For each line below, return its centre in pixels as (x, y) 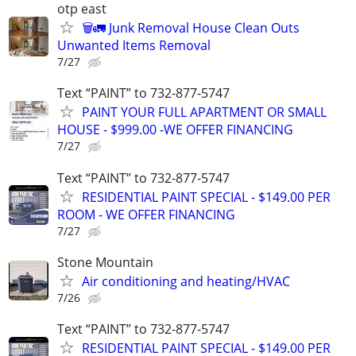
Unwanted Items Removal (134, 46)
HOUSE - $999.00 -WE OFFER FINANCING (175, 130)
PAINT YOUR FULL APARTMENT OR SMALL (204, 112)
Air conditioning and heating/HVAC (186, 281)
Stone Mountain (105, 262)
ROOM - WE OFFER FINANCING (146, 214)
